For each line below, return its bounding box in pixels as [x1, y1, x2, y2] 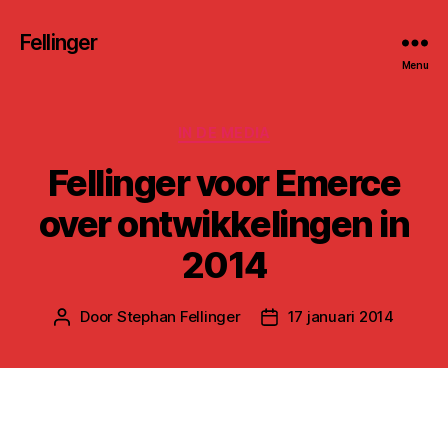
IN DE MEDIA [177, 124, 271, 141]
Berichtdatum [268, 307, 367, 327]
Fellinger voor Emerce [47, 160, 401, 205]
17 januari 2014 [287, 306, 394, 326]
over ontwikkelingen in [38, 201, 410, 246]
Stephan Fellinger [116, 306, 241, 326]
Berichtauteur [61, 307, 159, 327]
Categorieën [223, 118, 323, 139]
